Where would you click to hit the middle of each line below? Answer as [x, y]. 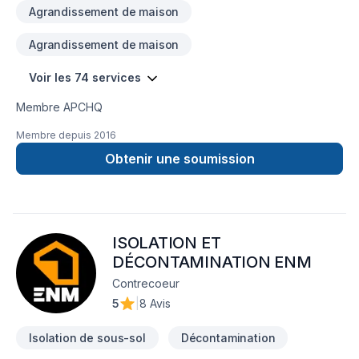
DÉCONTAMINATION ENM [212, 262]
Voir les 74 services [85, 77]
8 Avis [155, 303]
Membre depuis [54, 135]
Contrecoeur [146, 283]
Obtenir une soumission [179, 159]
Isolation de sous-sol [87, 338]
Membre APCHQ [59, 107]
